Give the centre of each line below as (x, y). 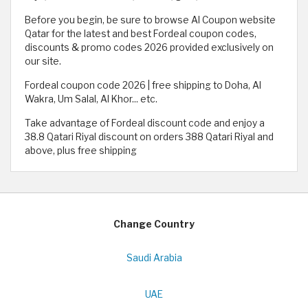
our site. (43, 62)
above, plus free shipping (81, 151)
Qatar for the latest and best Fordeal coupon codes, (141, 34)
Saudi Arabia (154, 258)
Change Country (154, 224)
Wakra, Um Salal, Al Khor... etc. (91, 99)
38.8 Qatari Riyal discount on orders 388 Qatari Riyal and (149, 137)
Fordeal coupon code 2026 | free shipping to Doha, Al (143, 86)
